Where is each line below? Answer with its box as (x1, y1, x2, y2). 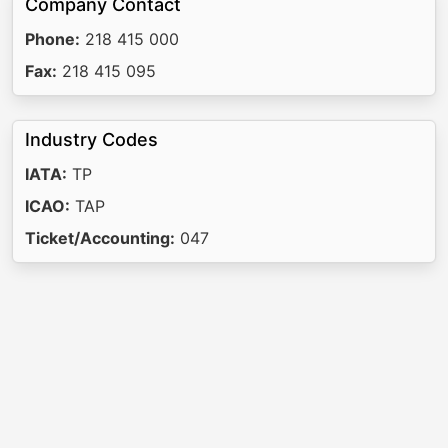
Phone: (25, 29, 80, 49)
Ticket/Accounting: (25, 228, 175, 248)
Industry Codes (25, 129, 158, 150)
